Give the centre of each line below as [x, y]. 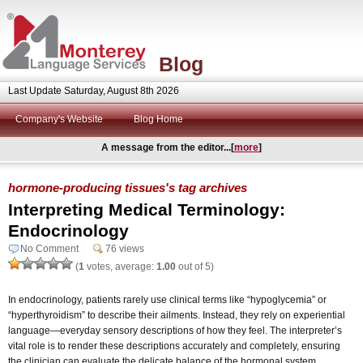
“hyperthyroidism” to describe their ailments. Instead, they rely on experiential [177, 315]
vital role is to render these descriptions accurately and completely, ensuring [174, 346]
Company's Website [59, 119]
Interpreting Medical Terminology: [147, 209]
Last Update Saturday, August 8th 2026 [94, 91]
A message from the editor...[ [168, 147]
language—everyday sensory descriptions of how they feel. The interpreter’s [175, 330]
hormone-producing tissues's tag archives [128, 187]
